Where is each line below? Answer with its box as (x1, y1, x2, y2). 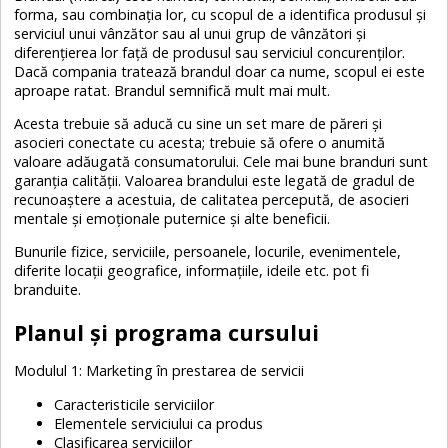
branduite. (14, 280, 82, 300)
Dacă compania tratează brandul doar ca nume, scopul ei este (14, 61, 426, 81)
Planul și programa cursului (14, 317, 320, 347)
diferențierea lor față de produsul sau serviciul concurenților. (14, 42, 406, 62)
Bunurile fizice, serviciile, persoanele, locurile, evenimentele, (14, 242, 402, 262)
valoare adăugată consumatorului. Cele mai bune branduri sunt (14, 151, 429, 171)
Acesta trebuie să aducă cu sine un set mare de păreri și (14, 113, 383, 133)
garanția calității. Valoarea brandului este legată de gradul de (14, 170, 416, 190)
